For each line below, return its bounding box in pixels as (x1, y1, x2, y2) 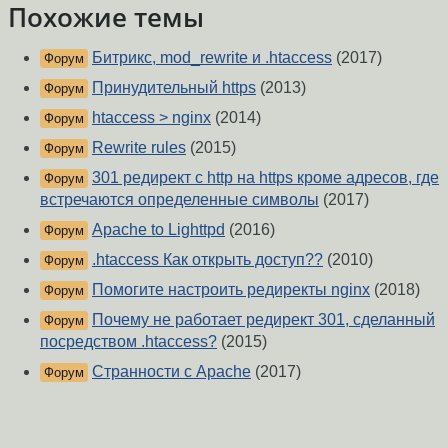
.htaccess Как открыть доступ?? (92, 251, 323, 269)
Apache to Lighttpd (92, 221, 225, 239)
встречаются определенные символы (40, 191, 319, 209)
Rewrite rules (92, 139, 186, 157)
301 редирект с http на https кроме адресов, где (92, 169, 439, 187)
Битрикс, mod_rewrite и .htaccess (92, 49, 332, 67)
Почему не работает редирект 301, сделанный (92, 311, 435, 329)
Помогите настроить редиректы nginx (92, 281, 370, 299)
